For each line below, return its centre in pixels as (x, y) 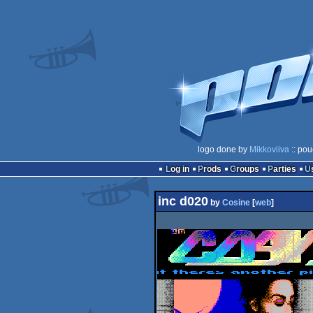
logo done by (224, 150)
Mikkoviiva (269, 150)
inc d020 (183, 201)
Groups (247, 169)
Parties (284, 169)
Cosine (236, 203)
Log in (180, 169)
